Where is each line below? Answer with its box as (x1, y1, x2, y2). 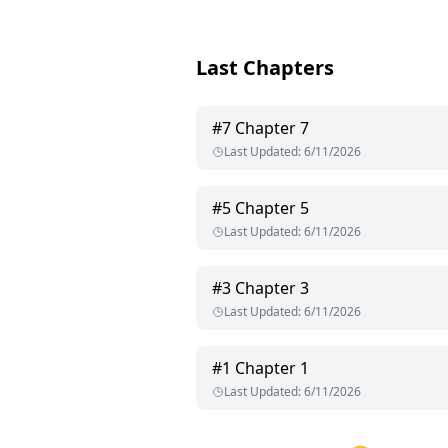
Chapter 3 (235, 277, 309, 300)
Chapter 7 (235, 117, 309, 140)
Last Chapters (196, 54, 334, 82)
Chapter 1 (235, 357, 309, 380)
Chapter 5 (235, 197, 309, 220)
